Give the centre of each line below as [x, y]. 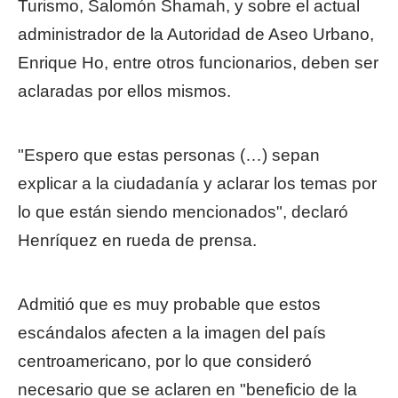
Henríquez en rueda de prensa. [137, 240]
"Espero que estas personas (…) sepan [169, 155]
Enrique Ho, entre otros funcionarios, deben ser [198, 63]
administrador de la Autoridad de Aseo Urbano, [196, 34]
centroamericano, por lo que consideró [165, 361]
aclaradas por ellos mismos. [124, 91]
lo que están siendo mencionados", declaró [183, 212]
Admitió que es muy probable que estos [169, 304]
